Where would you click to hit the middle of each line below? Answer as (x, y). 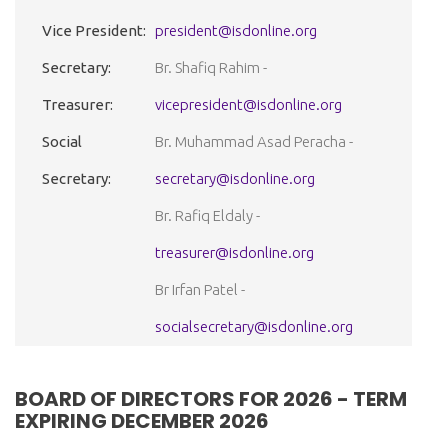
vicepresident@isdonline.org (248, 105)
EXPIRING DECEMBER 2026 (142, 421)
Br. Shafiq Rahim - (211, 68)
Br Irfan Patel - (200, 290)
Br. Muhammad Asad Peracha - (254, 142)
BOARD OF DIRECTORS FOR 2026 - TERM (211, 399)
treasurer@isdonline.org (234, 253)
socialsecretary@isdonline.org (254, 327)
